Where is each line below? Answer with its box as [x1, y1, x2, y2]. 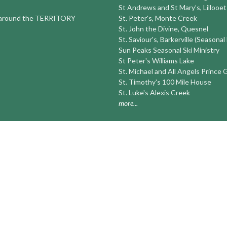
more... [119, 98, 138, 107]
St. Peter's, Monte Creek [119, 13, 197, 22]
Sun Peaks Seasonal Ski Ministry [119, 45, 219, 54]
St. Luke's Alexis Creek [119, 88, 190, 97]
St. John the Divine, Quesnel [119, 24, 208, 33]
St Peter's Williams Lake [119, 56, 194, 65]
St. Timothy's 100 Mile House [119, 77, 211, 86]
